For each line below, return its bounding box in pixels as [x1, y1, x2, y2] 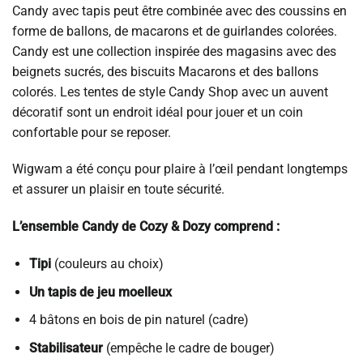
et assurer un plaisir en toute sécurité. [12, 181, 224, 198]
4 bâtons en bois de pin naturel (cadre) [28, 312, 249, 328]
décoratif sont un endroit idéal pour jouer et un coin [12, 104, 303, 120]
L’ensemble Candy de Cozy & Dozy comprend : [12, 219, 280, 235]
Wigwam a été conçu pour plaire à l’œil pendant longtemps [12, 161, 348, 177]
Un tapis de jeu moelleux [28, 284, 172, 300]
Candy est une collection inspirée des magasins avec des [12, 43, 336, 59]
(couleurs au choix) [50, 255, 164, 271]
